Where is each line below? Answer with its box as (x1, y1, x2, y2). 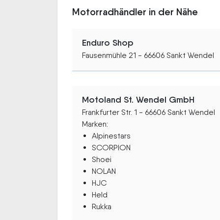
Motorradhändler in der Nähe (72, 5, 198, 18)
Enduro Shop (82, 37, 134, 48)
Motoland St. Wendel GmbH (82, 94, 194, 105)
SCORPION (92, 142, 131, 152)
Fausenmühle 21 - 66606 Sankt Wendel (82, 50, 214, 60)
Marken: (82, 119, 108, 129)
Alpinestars (92, 131, 131, 140)
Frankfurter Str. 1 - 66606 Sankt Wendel (82, 107, 215, 117)
